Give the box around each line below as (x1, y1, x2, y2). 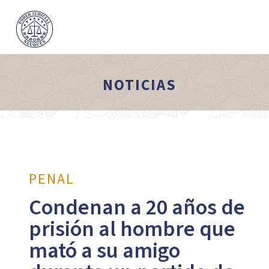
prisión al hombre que (28, 214, 235, 244)
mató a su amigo (28, 235, 180, 266)
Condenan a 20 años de (28, 192, 245, 223)
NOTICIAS (103, 74, 177, 96)
